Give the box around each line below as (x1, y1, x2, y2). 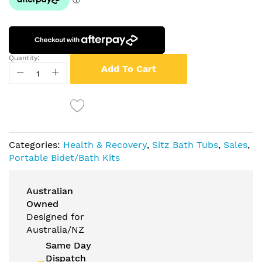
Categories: (9, 139, 63, 151)
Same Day (45, 240, 91, 251)
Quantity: (9, 54, 40, 63)
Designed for (26, 211, 84, 223)
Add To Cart (101, 63, 156, 75)
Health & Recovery (63, 139, 147, 151)
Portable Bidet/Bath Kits (9, 152, 120, 164)
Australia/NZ (26, 224, 84, 236)
